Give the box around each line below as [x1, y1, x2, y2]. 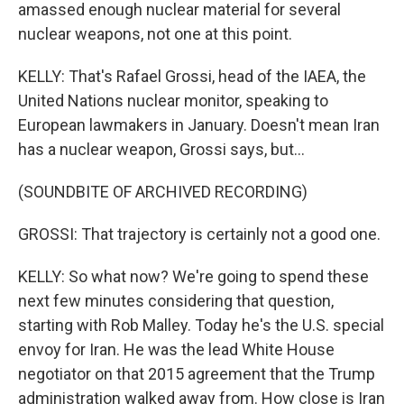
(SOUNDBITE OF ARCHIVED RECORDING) [18, 182, 308, 202]
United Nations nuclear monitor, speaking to [18, 91, 328, 111]
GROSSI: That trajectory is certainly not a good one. [18, 225, 381, 244]
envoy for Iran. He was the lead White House [18, 340, 335, 360]
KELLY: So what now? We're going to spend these [18, 267, 369, 287]
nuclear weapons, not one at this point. [18, 24, 292, 44]
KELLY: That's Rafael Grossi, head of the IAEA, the [18, 67, 366, 87]
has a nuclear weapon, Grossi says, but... [18, 140, 305, 160]
